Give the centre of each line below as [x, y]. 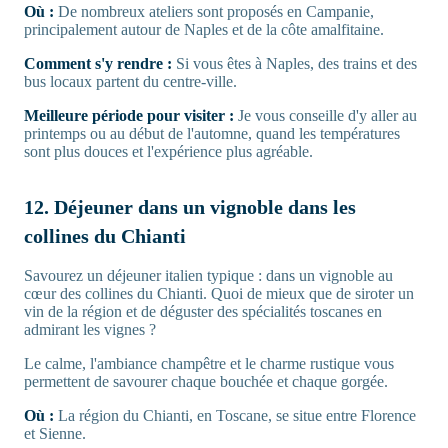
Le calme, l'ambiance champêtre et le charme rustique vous [209, 363]
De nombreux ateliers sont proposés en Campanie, [214, 11]
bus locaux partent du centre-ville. [130, 81]
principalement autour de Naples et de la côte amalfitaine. [204, 29]
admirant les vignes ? [90, 329]
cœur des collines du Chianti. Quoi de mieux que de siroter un [219, 293]
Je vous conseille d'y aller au [325, 115]
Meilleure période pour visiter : [129, 115]
